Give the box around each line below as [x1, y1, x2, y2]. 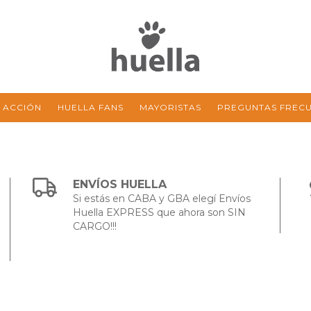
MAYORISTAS [140, 102, 201, 112]
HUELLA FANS [58, 102, 124, 112]
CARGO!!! [73, 220, 117, 233]
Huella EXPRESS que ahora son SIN [73, 206, 246, 219]
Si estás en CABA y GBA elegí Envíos [73, 192, 251, 205]
